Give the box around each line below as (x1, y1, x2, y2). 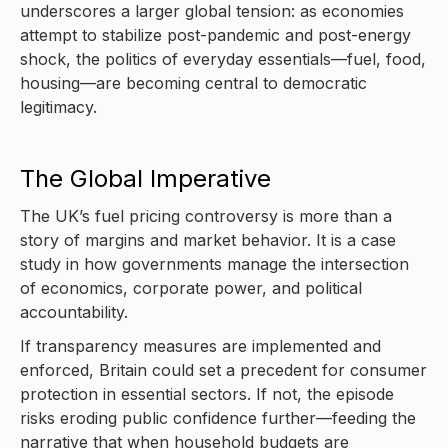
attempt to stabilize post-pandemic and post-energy (20, 25, 411, 45)
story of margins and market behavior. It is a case (20, 230, 396, 250)
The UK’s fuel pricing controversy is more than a (20, 206, 392, 226)
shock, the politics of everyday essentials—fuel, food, (20, 49, 426, 69)
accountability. (20, 302, 128, 322)
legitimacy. (20, 97, 97, 117)
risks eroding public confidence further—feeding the (20, 408, 416, 428)
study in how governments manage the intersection (20, 254, 409, 274)
